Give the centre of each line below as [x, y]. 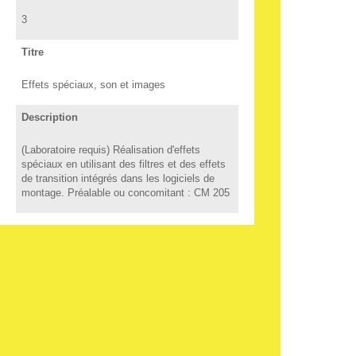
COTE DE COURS [64, 257]
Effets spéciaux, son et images [93, 84]
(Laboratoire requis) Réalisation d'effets [110, 149]
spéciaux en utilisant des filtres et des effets [123, 164]
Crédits [37, 323]
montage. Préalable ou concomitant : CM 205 [125, 192]
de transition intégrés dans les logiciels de [118, 178]
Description [49, 117]
